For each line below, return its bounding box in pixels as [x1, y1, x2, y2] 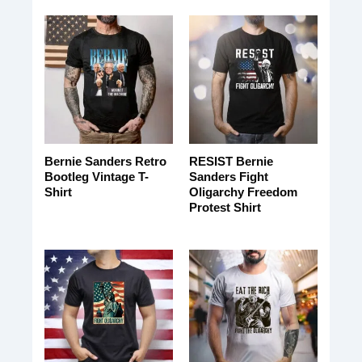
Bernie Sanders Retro [44, 154, 166, 169]
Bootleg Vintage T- [44, 170, 149, 184]
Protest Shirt [188, 200, 261, 215]
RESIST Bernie [188, 154, 273, 169]
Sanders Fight [188, 170, 268, 184]
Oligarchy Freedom [188, 185, 297, 200]
